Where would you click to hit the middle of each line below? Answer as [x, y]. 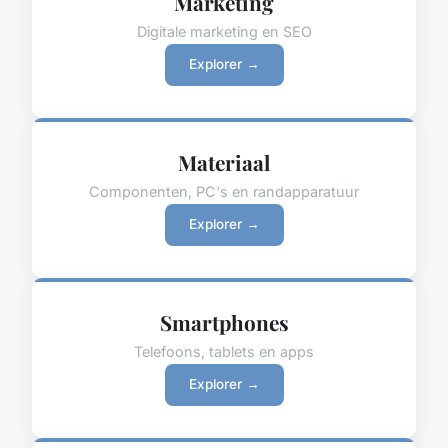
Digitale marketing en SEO [224, 31]
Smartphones [224, 321]
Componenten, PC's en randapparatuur [224, 191]
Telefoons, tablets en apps [224, 351]
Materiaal [224, 161]
